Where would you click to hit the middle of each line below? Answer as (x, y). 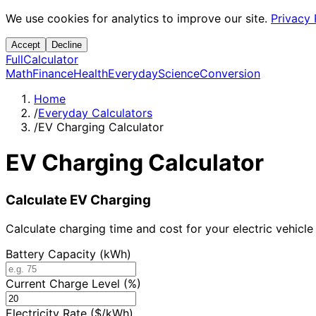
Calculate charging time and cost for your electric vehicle (159, 228)
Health (91, 73)
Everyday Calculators (95, 113)
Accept (26, 45)
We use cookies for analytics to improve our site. (136, 18)
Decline (67, 45)
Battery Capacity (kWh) (68, 254)
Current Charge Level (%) (73, 283)
